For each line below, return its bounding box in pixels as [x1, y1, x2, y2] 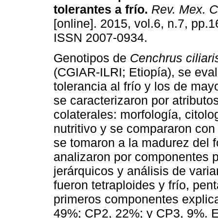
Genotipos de [54, 51, 130, 65]
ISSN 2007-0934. [54, 31, 147, 45]
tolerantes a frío [54, 2, 145, 17]
